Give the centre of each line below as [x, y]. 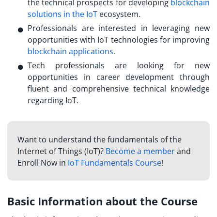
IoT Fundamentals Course [114, 163]
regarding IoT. [53, 101]
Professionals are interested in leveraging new [119, 28]
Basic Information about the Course [102, 201]
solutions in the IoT [62, 14]
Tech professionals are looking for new [119, 66]
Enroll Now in [42, 163]
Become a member [140, 151]
